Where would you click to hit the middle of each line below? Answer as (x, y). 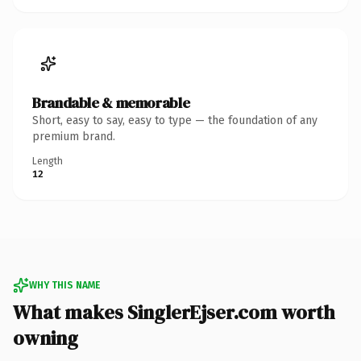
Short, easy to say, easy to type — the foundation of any (175, 120)
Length (48, 161)
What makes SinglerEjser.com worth (174, 312)
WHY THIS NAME (64, 285)
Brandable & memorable (111, 102)
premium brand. (74, 136)
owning (46, 338)
